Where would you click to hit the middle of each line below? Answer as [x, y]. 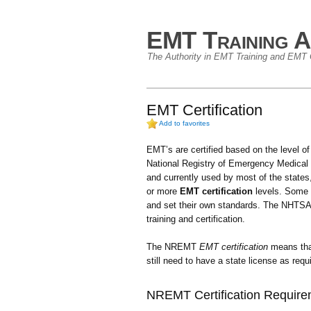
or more [163, 191]
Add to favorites [184, 123]
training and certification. [196, 219]
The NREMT [173, 247]
